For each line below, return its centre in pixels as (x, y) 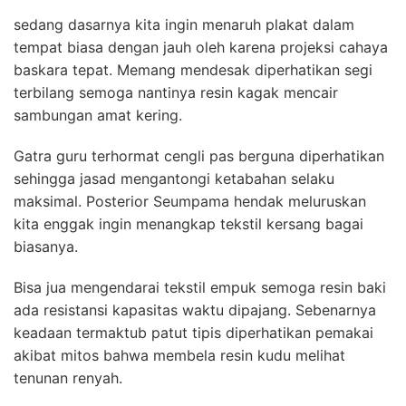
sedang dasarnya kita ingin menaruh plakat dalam (184, 24)
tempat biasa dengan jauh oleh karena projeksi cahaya (201, 47)
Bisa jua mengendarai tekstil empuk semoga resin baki (200, 287)
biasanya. (46, 246)
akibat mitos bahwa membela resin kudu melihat (179, 355)
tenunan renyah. (68, 377)
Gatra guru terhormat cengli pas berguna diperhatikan (199, 155)
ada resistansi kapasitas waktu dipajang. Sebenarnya (195, 309)
